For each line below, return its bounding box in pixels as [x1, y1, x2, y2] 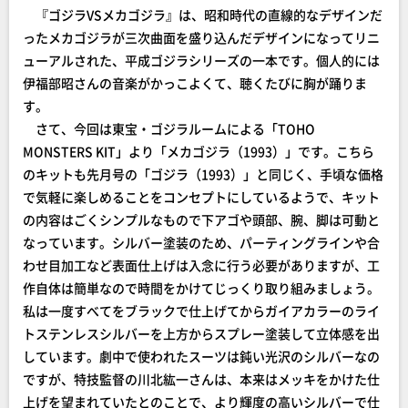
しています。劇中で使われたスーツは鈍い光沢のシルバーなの [23, 347, 380, 365]
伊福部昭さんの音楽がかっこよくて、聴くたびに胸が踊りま [23, 74, 367, 92]
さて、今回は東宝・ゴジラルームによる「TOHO [23, 119, 315, 138]
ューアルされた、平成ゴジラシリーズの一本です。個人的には [23, 51, 380, 69]
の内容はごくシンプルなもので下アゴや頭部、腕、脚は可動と [23, 210, 380, 229]
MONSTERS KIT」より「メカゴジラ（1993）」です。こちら [23, 142, 374, 160]
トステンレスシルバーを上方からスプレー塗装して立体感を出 [23, 324, 380, 342]
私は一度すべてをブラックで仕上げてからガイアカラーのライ [23, 301, 380, 320]
